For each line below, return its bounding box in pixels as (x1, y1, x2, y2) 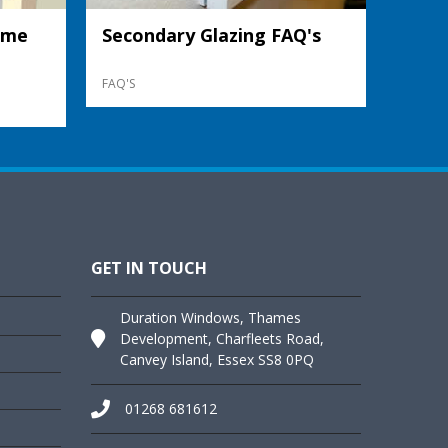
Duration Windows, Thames (120, 307, 301, 327)
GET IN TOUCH (91, 256, 207, 279)
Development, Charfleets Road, (120, 328, 324, 348)
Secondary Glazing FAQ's (102, 22, 321, 47)
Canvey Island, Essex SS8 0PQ (120, 349, 314, 369)
